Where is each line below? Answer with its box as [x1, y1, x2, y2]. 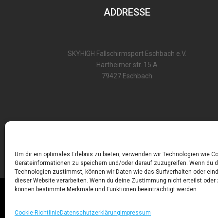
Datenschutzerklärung [60, 209, 120, 216]
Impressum [120, 209, 151, 216]
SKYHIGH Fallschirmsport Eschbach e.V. [68, 49, 187, 57]
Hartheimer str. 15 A [96, 60, 158, 69]
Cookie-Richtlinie [15, 209, 60, 216]
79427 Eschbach [102, 72, 153, 80]
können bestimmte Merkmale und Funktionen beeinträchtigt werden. [15, 186, 198, 193]
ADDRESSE [104, 6, 151, 18]
